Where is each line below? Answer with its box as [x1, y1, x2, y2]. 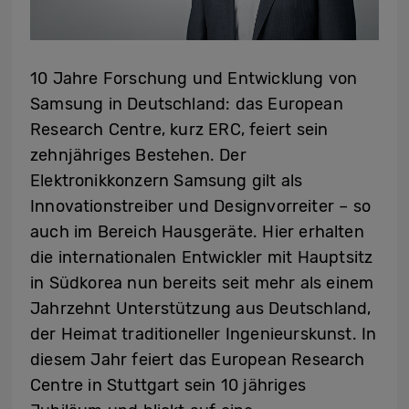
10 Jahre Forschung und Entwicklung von [30, 68, 358, 89]
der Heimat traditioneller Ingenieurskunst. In [30, 323, 377, 344]
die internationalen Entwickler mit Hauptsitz [30, 246, 373, 267]
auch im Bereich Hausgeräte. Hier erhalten [30, 221, 364, 242]
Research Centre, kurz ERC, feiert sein [30, 119, 329, 140]
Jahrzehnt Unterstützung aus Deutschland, [30, 298, 372, 319]
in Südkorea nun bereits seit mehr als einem [30, 272, 374, 293]
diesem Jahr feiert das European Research [30, 349, 365, 370]
